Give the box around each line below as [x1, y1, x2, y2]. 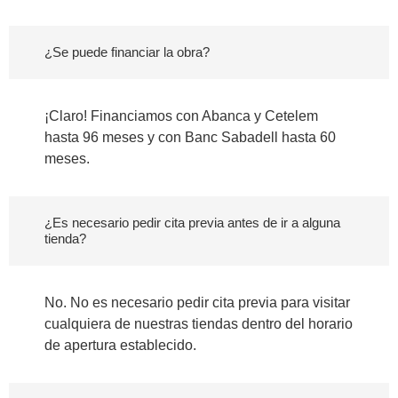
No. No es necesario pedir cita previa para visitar [44, 295, 350, 311]
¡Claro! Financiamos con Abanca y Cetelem [44, 108, 318, 124]
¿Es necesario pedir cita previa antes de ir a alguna [44, 215, 340, 231]
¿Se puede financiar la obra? [44, 44, 210, 60]
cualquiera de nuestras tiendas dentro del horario [44, 316, 353, 332]
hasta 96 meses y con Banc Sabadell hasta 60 [44, 130, 336, 146]
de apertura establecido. [44, 338, 196, 354]
